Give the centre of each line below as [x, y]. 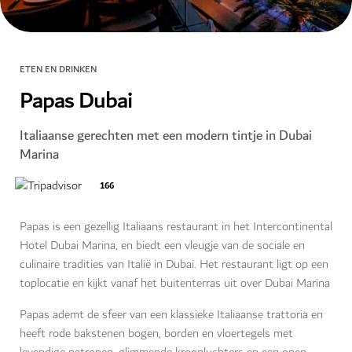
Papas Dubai [76, 101]
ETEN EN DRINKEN [58, 70]
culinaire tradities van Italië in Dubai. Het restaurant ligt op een [174, 265]
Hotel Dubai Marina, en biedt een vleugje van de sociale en [162, 246]
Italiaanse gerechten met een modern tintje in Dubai [166, 136]
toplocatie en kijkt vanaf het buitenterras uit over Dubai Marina [175, 284]
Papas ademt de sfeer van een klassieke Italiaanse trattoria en [171, 315]
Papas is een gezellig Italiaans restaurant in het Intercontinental [176, 227]
